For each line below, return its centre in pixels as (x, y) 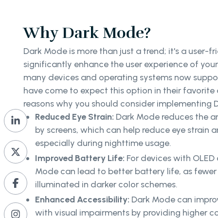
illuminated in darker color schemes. (106, 184)
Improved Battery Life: (81, 158)
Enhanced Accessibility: (83, 199)
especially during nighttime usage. (103, 143)
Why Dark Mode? (87, 33)
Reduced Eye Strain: (75, 117)
